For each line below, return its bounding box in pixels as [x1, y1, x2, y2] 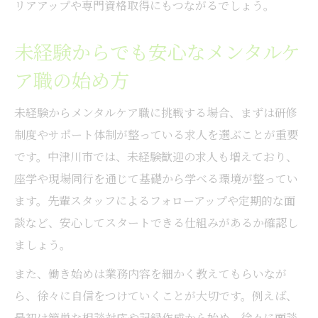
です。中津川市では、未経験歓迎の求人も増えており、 [14, 148, 297, 165]
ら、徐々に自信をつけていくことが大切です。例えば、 [14, 287, 297, 304]
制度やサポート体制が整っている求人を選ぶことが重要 [14, 126, 298, 143]
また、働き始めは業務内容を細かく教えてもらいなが [14, 265, 287, 282]
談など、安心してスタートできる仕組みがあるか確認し [14, 214, 298, 231]
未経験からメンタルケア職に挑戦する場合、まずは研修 [14, 104, 297, 121]
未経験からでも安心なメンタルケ [14, 37, 300, 65]
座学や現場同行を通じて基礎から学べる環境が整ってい [14, 170, 298, 187]
